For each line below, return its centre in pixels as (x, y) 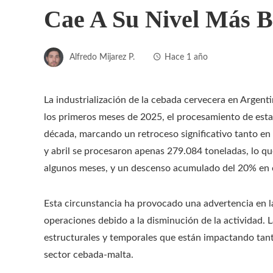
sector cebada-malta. (89, 255)
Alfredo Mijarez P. (102, 57)
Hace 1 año (186, 57)
